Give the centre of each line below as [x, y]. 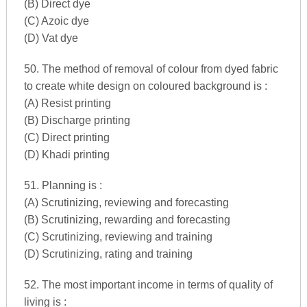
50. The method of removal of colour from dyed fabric [151, 69]
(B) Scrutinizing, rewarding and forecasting [127, 219]
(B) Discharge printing [77, 120]
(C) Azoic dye [56, 21]
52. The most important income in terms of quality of [148, 284]
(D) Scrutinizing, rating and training [108, 254]
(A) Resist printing [67, 103]
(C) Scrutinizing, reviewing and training [118, 236]
